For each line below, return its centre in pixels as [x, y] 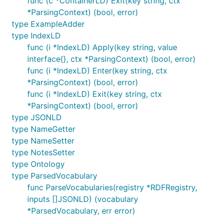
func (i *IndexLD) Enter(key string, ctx [97, 71]
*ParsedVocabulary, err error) [81, 211]
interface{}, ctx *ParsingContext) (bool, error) [111, 59]
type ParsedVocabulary [54, 176]
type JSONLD [37, 117]
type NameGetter [44, 129]
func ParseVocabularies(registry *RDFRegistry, [112, 187]
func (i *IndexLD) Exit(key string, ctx [95, 94]
